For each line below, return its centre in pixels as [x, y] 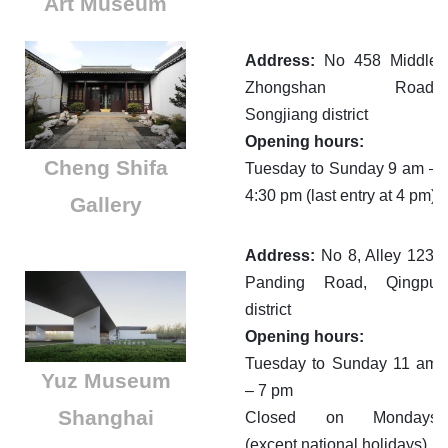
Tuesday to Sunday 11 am [341, 364]
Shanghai [105, 417]
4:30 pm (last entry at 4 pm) [340, 196]
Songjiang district [306, 115]
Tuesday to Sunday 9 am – [341, 169]
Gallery [105, 204]
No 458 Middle [376, 61]
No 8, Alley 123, [379, 256]
